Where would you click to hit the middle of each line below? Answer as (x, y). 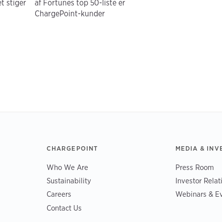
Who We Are (68, 167)
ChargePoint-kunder (70, 13)
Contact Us (64, 208)
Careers (59, 194)
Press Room (194, 167)
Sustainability (69, 181)
